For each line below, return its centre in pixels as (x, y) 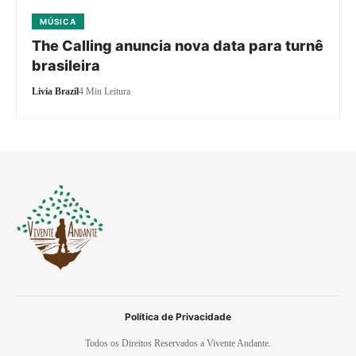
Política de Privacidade (178, 317)
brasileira (66, 66)
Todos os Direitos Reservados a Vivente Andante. (178, 344)
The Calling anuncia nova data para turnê (178, 46)
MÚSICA (58, 21)
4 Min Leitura (105, 91)
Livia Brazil (56, 91)
